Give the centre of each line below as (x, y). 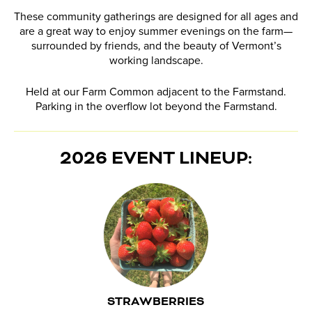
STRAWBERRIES (156, 302)
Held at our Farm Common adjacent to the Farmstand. (156, 92)
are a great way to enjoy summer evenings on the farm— (156, 32)
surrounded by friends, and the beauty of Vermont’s (156, 46)
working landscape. (156, 61)
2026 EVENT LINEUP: (156, 159)
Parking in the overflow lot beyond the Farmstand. (156, 107)
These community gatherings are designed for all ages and (156, 17)
